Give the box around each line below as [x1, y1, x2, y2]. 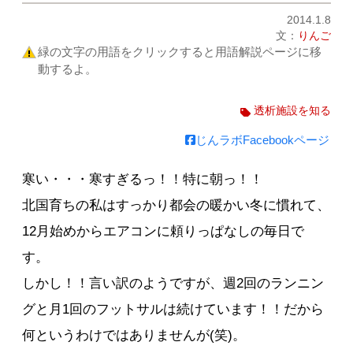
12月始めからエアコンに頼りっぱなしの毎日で [22, 224, 305, 239]
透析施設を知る [253, 105, 331, 117]
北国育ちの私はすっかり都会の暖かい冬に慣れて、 [22, 198, 331, 213]
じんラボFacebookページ [195, 133, 329, 147]
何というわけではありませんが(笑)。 [22, 328, 247, 343]
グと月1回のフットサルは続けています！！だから [22, 302, 325, 317]
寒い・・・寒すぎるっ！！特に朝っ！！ [22, 172, 264, 187]
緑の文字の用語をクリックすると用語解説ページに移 [38, 45, 322, 58]
